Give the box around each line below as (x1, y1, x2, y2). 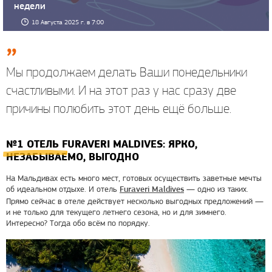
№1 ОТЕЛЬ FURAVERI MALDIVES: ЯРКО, (6, 137, 197, 151)
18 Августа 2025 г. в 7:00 (32, 18, 104, 27)
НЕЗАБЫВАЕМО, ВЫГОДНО (6, 150, 139, 164)
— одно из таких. (184, 184, 248, 194)
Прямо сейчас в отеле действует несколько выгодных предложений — (6, 196, 263, 206)
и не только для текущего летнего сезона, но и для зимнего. (6, 207, 226, 217)
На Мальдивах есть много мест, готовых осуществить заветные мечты (6, 173, 262, 183)
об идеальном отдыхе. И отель (6, 184, 120, 194)
